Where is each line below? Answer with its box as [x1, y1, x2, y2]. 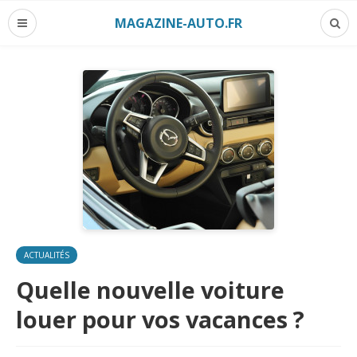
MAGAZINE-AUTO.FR [115, 14, 242, 32]
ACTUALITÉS [24, 249, 69, 261]
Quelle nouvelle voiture [16, 274, 284, 305]
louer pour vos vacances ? [16, 304, 304, 335]
